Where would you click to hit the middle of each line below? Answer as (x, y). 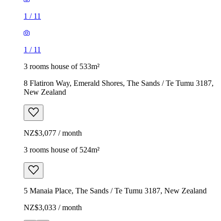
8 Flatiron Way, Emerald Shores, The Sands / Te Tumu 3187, (119, 83)
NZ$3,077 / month (53, 133)
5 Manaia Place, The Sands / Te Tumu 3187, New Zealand (115, 190)
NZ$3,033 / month (53, 207)
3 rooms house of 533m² (62, 66)
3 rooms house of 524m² (62, 149)
